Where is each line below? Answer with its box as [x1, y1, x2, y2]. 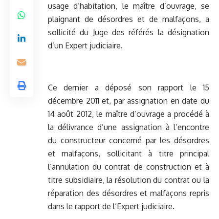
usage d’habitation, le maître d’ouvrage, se [48, 1, 209, 11]
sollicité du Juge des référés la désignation [48, 27, 209, 38]
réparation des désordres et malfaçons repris [48, 188, 209, 198]
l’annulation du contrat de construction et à [48, 162, 209, 172]
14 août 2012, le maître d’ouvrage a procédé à [48, 109, 209, 119]
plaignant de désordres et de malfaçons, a [48, 14, 209, 24]
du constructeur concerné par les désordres [48, 135, 209, 146]
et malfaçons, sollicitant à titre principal [48, 149, 209, 159]
